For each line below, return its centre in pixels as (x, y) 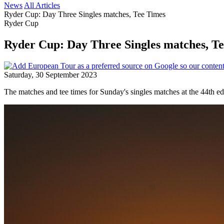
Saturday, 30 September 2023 (50, 74)
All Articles (42, 5)
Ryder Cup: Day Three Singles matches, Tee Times (85, 14)
